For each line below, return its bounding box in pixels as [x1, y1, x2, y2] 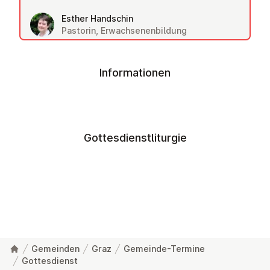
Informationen [99, 66, 171, 79]
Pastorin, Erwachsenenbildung [61, 25, 187, 36]
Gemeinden [31, 243, 80, 254]
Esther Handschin [61, 13, 133, 24]
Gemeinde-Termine [124, 243, 205, 254]
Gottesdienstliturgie [83, 131, 187, 144]
